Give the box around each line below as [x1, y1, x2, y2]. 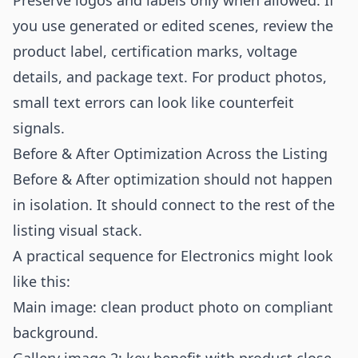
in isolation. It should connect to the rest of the [13, 195, 335, 214]
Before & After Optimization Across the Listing [13, 144, 328, 163]
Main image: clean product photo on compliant [13, 297, 333, 316]
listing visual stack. [13, 221, 142, 240]
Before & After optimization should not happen [13, 169, 332, 189]
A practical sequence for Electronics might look [13, 246, 333, 265]
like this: [13, 272, 70, 291]
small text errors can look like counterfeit [13, 93, 294, 112]
